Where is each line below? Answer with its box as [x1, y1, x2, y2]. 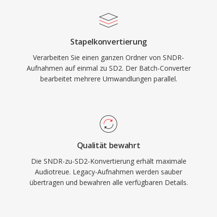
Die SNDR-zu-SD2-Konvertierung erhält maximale [31, 156, 186, 166]
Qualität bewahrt [77, 140, 140, 151]
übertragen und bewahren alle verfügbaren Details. [29, 178, 188, 187]
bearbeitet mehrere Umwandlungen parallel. [40, 74, 177, 83]
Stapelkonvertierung [70, 36, 147, 47]
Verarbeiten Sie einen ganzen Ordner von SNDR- [33, 53, 184, 62]
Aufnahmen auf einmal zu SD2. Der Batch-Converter [26, 63, 191, 73]
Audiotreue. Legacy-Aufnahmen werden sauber [35, 167, 182, 176]
